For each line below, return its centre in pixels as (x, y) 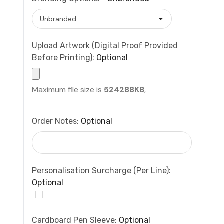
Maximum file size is (68, 89)
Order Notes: (56, 121)
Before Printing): (64, 57)
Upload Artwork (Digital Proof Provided (105, 45)
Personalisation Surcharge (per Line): (101, 170)
